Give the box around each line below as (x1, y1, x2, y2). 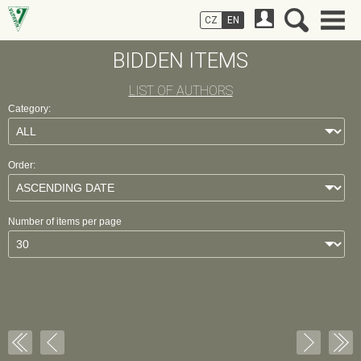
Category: (8, 103, 51, 114)
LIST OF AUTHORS (128, 83, 233, 98)
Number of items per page (8, 216, 122, 227)
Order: (8, 160, 35, 171)
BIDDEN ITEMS (113, 48, 248, 73)
